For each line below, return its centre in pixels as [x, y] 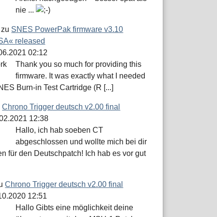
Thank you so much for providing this [79, 64]
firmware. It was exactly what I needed [81, 76]
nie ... [26, 10]
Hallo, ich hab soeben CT [60, 130]
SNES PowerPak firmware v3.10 [67, 30]
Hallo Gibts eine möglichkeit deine [75, 208]
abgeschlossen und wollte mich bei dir [81, 142]
